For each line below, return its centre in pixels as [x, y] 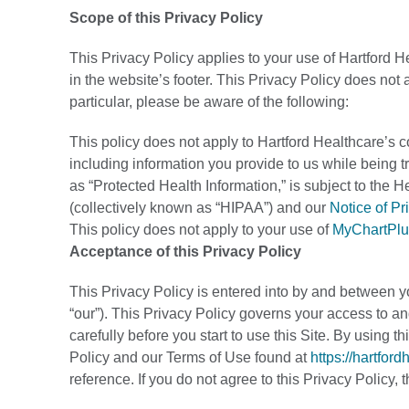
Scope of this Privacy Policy [168, 18]
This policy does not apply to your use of [201, 230]
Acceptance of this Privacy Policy [185, 252]
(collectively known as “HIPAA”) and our [199, 208]
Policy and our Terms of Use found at [190, 357]
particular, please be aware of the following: [211, 102]
